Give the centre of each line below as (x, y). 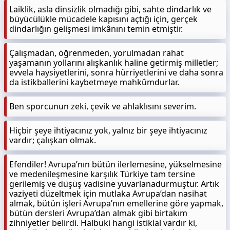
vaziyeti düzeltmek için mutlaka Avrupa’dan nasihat (108, 194)
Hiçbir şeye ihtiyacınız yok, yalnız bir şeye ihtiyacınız (108, 130)
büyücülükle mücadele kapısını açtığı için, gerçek (103, 19)
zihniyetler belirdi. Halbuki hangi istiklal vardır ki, (103, 223)
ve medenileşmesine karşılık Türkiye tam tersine (102, 174)
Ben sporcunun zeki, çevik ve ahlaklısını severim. (103, 106)
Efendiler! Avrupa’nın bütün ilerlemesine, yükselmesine (116, 164)
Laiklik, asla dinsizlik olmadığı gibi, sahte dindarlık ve (110, 9)
